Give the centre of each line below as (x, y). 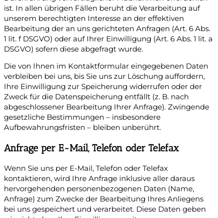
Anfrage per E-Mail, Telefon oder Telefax (91, 148)
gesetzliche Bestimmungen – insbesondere (82, 118)
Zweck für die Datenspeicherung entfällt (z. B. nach (96, 97)
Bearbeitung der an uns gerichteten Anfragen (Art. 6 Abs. (107, 28)
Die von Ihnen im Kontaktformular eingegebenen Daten (106, 66)
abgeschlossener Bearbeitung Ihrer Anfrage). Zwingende (107, 107)
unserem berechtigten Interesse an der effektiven (94, 18)
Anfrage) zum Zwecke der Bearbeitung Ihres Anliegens (104, 199)
